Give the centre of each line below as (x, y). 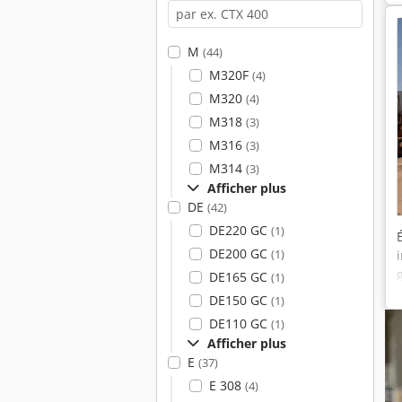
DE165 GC (240, 277)
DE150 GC (240, 300)
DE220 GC (240, 230)
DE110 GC (240, 323)
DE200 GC (240, 253)
